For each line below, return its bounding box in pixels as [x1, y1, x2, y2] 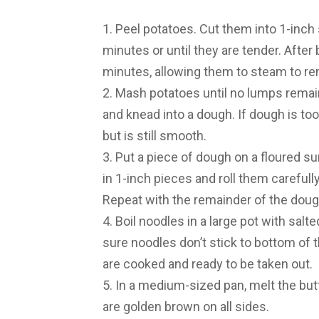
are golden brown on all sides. [103, 299, 269, 315]
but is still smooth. [103, 128, 206, 144]
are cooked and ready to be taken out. [103, 256, 313, 272]
